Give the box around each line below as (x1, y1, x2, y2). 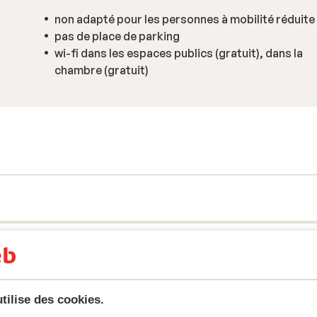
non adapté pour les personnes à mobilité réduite (54, 12, 315, 26)
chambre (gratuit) (54, 63, 149, 77)
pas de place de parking (54, 29, 180, 43)
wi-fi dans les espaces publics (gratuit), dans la (54, 46, 303, 60)
